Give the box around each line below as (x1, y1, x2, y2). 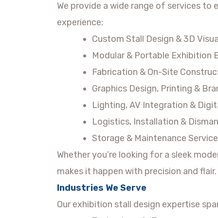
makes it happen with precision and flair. (57, 165, 217, 177)
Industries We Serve (57, 182, 146, 193)
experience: (57, 17, 103, 28)
